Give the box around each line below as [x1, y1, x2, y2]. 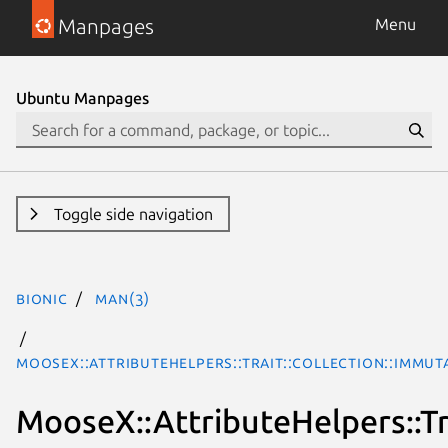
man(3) [95, 289, 151, 307]
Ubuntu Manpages [16, 89, 149, 107]
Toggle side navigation [53, 205, 213, 223]
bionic [16, 289, 68, 307]
